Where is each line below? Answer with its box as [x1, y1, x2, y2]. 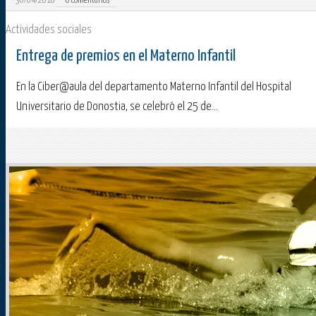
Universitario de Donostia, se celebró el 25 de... [16, 101, 218, 114]
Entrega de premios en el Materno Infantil [16, 48, 236, 65]
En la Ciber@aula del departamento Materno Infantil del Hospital [16, 81, 291, 94]
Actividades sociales [6, 24, 92, 37]
